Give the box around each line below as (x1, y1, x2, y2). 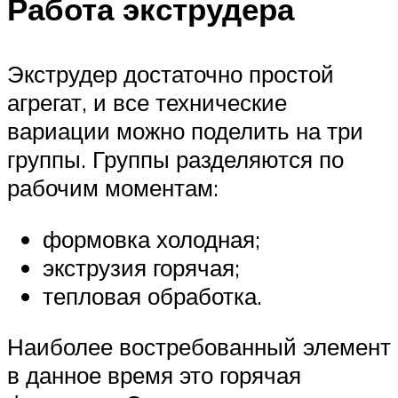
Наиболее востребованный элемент (7, 332, 391, 362)
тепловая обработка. (43, 281, 262, 310)
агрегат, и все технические (7, 88, 287, 117)
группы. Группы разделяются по (7, 145, 344, 174)
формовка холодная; (43, 224, 260, 253)
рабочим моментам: (7, 173, 219, 203)
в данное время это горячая (7, 361, 301, 390)
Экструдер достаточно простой (7, 60, 334, 89)
